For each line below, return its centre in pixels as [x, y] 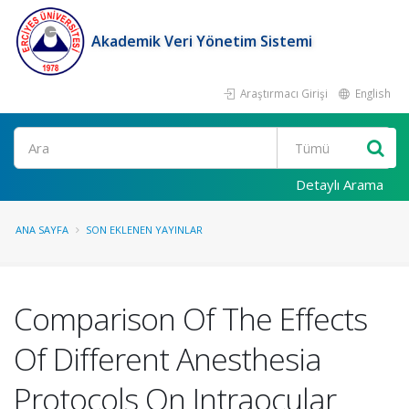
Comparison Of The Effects [190, 319]
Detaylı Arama [340, 184]
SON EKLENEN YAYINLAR [144, 230]
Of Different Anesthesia [168, 359]
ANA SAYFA [42, 230]
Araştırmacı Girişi [283, 93]
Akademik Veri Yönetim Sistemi [202, 41]
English [372, 93]
